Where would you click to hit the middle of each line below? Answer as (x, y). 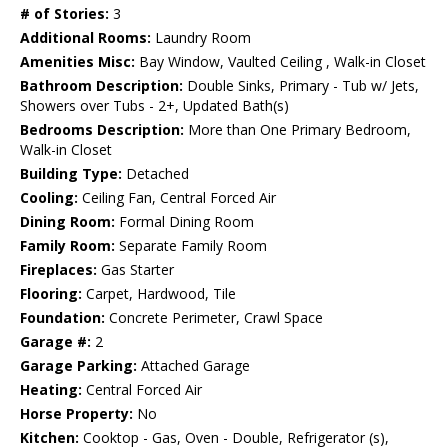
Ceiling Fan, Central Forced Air (177, 197)
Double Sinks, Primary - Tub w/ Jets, (301, 85)
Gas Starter (135, 269)
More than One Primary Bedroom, (297, 129)
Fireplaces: (58, 269)
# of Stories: (64, 13)
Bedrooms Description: (102, 129)
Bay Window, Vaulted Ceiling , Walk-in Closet (280, 61)
